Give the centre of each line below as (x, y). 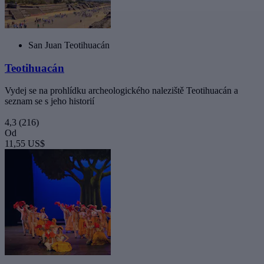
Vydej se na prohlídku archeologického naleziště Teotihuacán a (121, 91)
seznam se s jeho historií (49, 101)
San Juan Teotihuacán (69, 45)
